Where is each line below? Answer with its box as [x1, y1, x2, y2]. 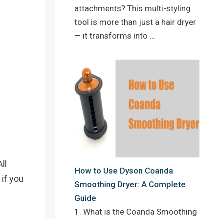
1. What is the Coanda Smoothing [74, 207, 197, 217]
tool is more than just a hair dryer [74, 17, 196, 27]
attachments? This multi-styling [74, 3, 191, 13]
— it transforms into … [74, 30, 155, 41]
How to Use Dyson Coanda [74, 166, 173, 176]
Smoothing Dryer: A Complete [74, 179, 186, 190]
